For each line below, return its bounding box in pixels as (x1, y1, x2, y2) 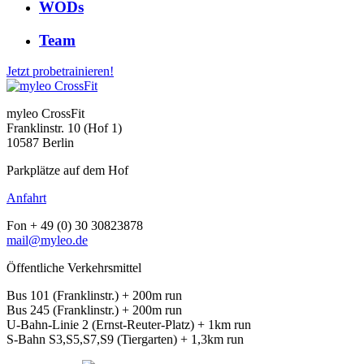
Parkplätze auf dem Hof (6, 163, 128, 178)
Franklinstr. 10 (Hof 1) (6, 121, 122, 136)
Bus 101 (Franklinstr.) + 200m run (6, 288, 182, 303)
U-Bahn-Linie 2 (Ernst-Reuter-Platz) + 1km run (6, 318, 251, 332)
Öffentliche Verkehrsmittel (6, 261, 141, 275)
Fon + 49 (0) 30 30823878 (6, 219, 143, 233)
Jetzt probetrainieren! (6, 64, 114, 79)
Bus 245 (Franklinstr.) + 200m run (6, 303, 182, 318)
